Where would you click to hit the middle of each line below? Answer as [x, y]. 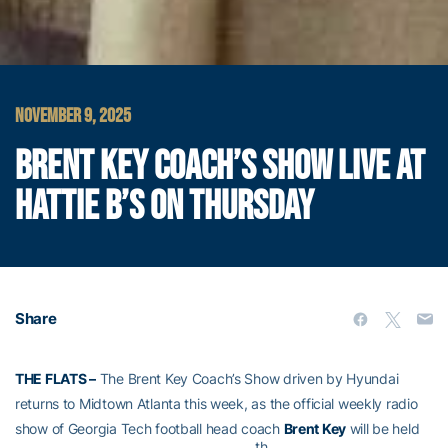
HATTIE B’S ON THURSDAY [164, 206]
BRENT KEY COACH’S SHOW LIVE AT [220, 166]
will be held [383, 428]
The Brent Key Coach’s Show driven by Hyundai [247, 378]
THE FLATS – [55, 378]
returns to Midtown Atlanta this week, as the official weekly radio [216, 403]
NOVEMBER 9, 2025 [73, 115]
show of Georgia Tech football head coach [149, 428]
